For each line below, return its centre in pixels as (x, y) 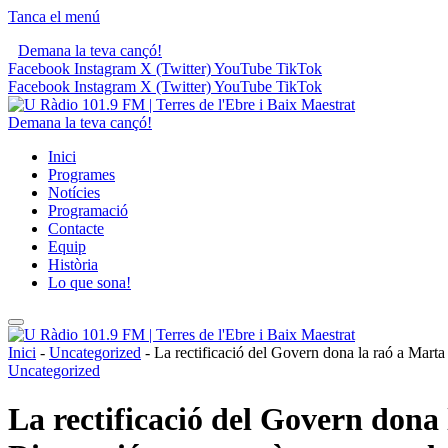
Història (73, 264)
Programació (88, 210)
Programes (81, 174)
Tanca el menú (54, 16)
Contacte (76, 228)
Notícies (74, 192)
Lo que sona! (89, 282)
